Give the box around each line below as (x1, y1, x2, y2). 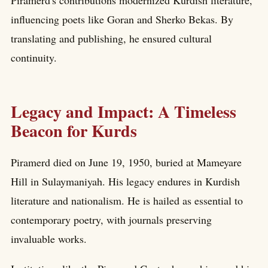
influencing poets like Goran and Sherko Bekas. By (11, 12, 233, 27)
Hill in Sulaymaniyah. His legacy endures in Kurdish (11, 173, 240, 188)
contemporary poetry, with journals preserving (11, 212, 212, 227)
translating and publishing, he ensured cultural (11, 31, 212, 46)
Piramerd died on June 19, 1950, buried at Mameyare (11, 154, 242, 169)
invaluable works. (11, 231, 87, 246)
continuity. (11, 50, 57, 65)
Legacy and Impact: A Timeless (11, 99, 236, 124)
